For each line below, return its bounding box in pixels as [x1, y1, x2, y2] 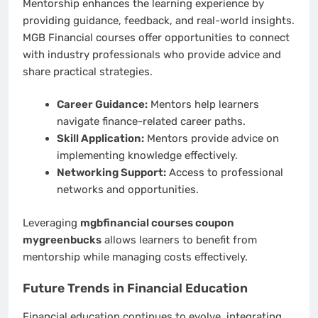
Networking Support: [56, 166, 166, 180]
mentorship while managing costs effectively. [23, 250, 248, 263]
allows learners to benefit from [102, 233, 257, 246]
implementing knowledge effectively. [56, 149, 238, 163]
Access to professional [165, 166, 283, 180]
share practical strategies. [23, 65, 153, 78]
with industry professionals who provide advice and [23, 48, 281, 61]
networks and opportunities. [56, 183, 199, 197]
